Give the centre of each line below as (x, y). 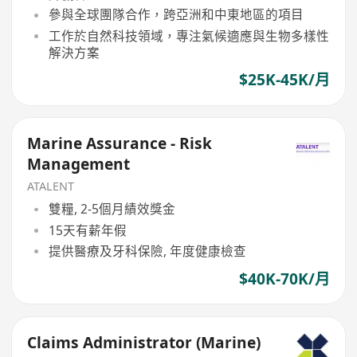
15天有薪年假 (87, 230)
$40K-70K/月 (284, 279)
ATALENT (51, 186)
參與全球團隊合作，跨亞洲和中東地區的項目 (176, 15)
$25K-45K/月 (284, 80)
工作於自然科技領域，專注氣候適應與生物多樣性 (188, 35)
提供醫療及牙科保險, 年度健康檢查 (147, 251)
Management (79, 165)
